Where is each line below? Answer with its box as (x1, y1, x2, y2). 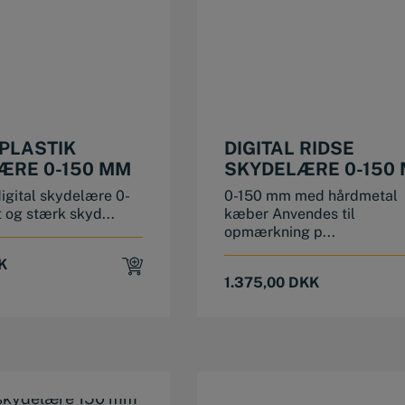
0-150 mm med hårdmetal (223, 187, 398, 205)
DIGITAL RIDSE (223, 137, 354, 160)
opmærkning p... (223, 223, 335, 241)
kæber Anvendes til (223, 205, 355, 223)
